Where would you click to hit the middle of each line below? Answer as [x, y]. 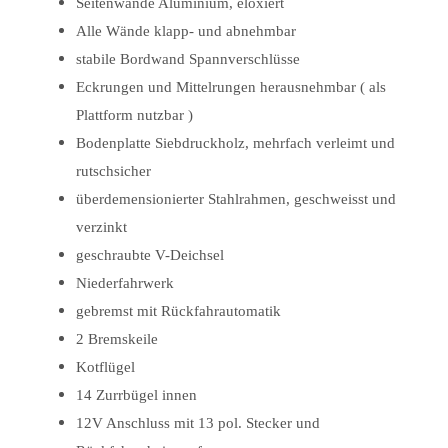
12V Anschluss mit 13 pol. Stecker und [198, 422]
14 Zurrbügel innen [138, 394]
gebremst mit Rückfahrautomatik [178, 310]
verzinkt [101, 226]
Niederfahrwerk [125, 282]
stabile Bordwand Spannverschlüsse [188, 58]
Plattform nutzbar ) [134, 114]
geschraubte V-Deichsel [150, 254]
